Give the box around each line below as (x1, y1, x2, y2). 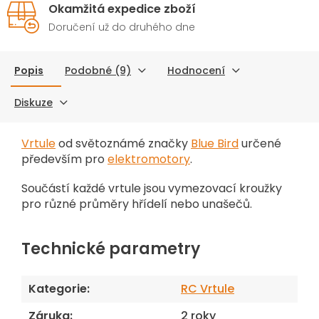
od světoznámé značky (56, 135, 191, 152)
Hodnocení (167, 63, 225, 78)
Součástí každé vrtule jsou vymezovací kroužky (21, 179, 282, 197)
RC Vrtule (181, 280, 234, 297)
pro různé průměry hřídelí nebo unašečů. (21, 195, 252, 212)
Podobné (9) (65, 63, 131, 78)
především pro (21, 150, 108, 167)
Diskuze (14, 95, 53, 110)
